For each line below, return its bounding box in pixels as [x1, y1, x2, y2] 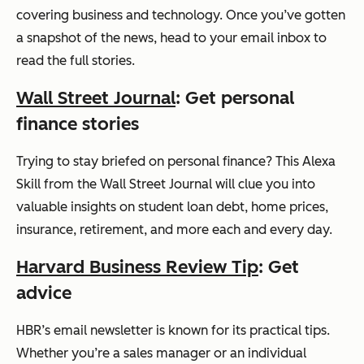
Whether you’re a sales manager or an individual [16, 345, 306, 362]
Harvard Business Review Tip [16, 256, 258, 279]
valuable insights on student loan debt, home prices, [16, 199, 328, 215]
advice [16, 282, 71, 305]
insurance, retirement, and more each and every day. [16, 222, 332, 238]
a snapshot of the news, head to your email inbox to [16, 30, 327, 46]
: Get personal [175, 87, 294, 110]
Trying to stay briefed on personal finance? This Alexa [16, 154, 336, 170]
